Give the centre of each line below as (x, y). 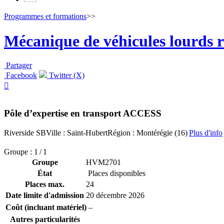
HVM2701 (103, 162)
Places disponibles (116, 173)
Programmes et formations (45, 16)
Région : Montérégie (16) (147, 132)
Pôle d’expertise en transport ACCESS (83, 113)
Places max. (45, 184)
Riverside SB (25, 132)
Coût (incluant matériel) (46, 207)
